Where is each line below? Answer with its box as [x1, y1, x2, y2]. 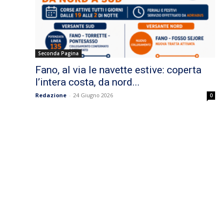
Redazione [35, 91, 66, 99]
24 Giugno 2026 [73, 91, 113, 99]
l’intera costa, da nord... [35, 76, 140, 88]
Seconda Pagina [38, 50, 79, 57]
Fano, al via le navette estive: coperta [35, 64, 201, 76]
